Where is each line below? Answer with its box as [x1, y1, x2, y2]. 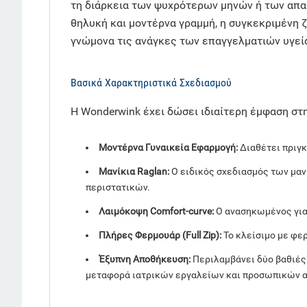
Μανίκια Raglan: [99, 166, 169, 177]
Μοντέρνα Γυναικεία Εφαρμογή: [99, 142, 238, 153]
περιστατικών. [86, 182, 150, 193]
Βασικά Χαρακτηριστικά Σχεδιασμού [71, 76, 232, 90]
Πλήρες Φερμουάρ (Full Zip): [99, 230, 221, 241]
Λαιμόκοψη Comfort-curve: [99, 206, 214, 217]
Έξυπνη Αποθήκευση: [99, 254, 191, 265]
